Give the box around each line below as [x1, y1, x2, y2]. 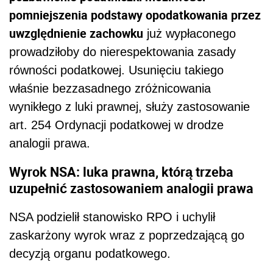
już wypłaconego [143, 27, 236, 40]
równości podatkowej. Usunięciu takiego [9, 63, 224, 77]
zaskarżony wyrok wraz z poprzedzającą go [9, 228, 244, 242]
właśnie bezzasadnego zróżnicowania [9, 82, 211, 95]
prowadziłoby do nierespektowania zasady [9, 45, 236, 58]
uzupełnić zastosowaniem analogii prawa [9, 179, 253, 197]
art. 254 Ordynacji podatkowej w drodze [9, 118, 224, 132]
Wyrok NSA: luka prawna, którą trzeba [9, 163, 233, 181]
